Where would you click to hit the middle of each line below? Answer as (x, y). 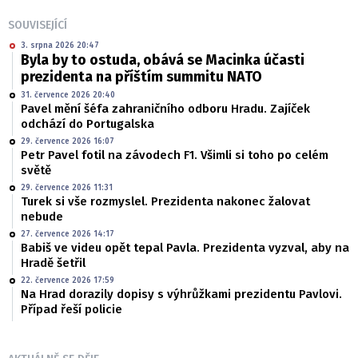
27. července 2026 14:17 (68, 235)
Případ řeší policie (72, 310)
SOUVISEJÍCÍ (38, 26)
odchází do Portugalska (88, 124)
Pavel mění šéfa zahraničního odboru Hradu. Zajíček (165, 109)
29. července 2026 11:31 (67, 188)
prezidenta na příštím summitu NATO (141, 77)
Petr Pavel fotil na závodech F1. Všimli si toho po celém (175, 155)
